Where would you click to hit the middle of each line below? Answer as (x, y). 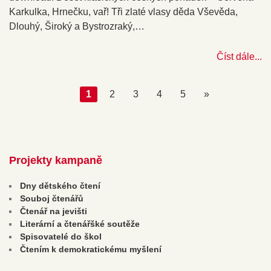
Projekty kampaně (56, 160)
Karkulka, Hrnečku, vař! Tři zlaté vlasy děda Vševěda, (123, 11)
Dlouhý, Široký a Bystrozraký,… (77, 26)
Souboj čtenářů (52, 198)
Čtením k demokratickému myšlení (91, 249)
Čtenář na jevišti (54, 211)
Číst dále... (239, 56)
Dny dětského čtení (60, 186)
